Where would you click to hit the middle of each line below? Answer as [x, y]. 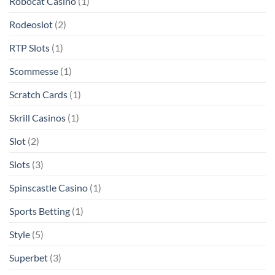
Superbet [29, 257]
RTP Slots [29, 47]
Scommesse [34, 71]
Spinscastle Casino [48, 187]
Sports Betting [40, 211]
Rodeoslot [31, 24]
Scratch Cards [38, 94]
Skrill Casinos [37, 117]
